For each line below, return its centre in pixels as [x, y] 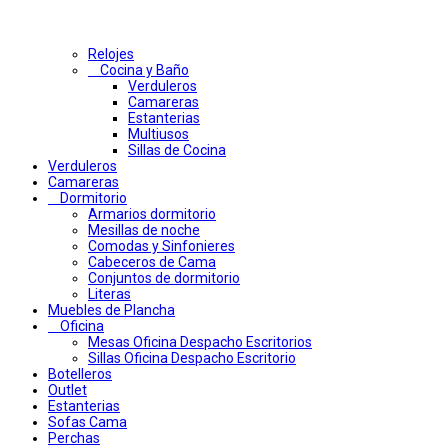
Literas [109, 294]
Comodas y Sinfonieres [161, 246]
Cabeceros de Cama [152, 262]
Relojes [111, 54]
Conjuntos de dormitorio [164, 278]
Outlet [67, 390]
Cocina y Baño [144, 70]
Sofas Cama [87, 422]
